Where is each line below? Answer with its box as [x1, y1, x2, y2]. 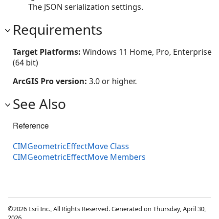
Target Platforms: [13, 46, 83, 57]
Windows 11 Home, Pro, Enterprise [83, 46, 212, 57]
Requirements [13, 20, 102, 39]
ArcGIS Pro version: [13, 75, 89, 87]
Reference [13, 119, 49, 131]
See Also [13, 94, 66, 113]
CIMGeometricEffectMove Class [13, 140, 129, 152]
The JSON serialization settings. [28, 1, 143, 12]
